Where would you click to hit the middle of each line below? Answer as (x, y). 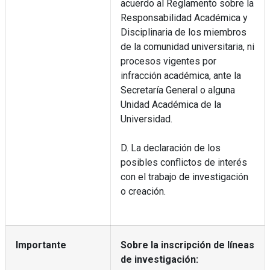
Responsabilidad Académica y (184, 17)
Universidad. (146, 119)
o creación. (143, 191)
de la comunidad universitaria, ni (187, 46)
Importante (41, 245)
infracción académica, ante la (181, 75)
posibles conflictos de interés (184, 162)
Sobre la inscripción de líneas (187, 245)
